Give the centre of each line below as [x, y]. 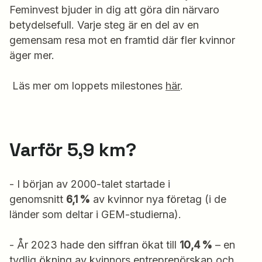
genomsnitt [38, 199]
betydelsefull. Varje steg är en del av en [104, 25]
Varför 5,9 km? [73, 149]
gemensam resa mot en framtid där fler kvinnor [122, 40]
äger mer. [35, 55]
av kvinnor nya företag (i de [158, 199]
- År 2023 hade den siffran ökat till [94, 244]
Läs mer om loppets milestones [87, 85]
